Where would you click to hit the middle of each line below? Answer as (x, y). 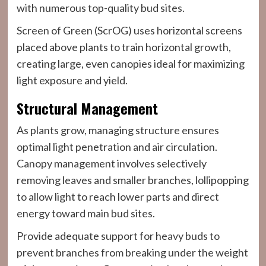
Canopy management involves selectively (111, 163)
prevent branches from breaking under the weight (132, 252)
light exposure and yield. (72, 80)
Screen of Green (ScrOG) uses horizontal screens (129, 30)
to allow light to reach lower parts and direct (118, 197)
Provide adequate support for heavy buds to (118, 236)
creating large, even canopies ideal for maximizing (130, 64)
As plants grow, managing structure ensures (118, 130)
